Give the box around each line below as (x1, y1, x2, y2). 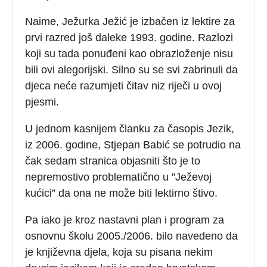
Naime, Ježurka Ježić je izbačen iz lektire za (25, 15, 235, 27)
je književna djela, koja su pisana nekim (25, 246, 213, 258)
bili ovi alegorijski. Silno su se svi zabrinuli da (25, 63, 238, 76)
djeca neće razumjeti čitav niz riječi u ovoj (25, 79, 222, 92)
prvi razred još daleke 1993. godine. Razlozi (25, 31, 234, 44)
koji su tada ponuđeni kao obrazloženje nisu (25, 47, 234, 60)
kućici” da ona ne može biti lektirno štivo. (25, 187, 218, 199)
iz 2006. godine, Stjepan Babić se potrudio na (25, 138, 241, 151)
